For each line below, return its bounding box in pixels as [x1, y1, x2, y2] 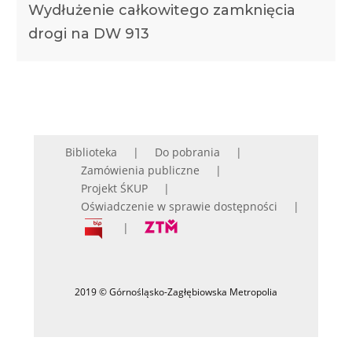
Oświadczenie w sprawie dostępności [80, 199, 277, 214]
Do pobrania [154, 145, 220, 160]
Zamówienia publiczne [80, 163, 200, 178]
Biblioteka [64, 145, 117, 160]
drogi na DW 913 [27, 24, 149, 42]
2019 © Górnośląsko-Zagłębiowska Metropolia [74, 285, 277, 299]
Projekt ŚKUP [80, 181, 148, 196]
